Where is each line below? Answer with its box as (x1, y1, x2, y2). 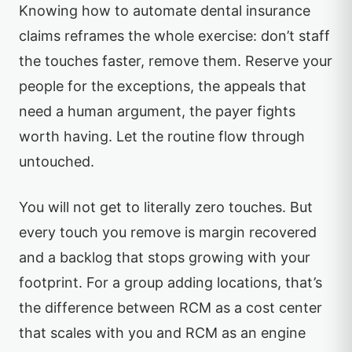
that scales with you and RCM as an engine (19, 324, 306, 341)
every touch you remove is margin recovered (19, 224, 317, 240)
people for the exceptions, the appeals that (19, 78, 306, 94)
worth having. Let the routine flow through (19, 128, 305, 145)
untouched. (19, 153, 94, 170)
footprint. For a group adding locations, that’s (19, 274, 322, 291)
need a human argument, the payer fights (19, 103, 295, 119)
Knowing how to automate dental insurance (19, 2, 310, 19)
